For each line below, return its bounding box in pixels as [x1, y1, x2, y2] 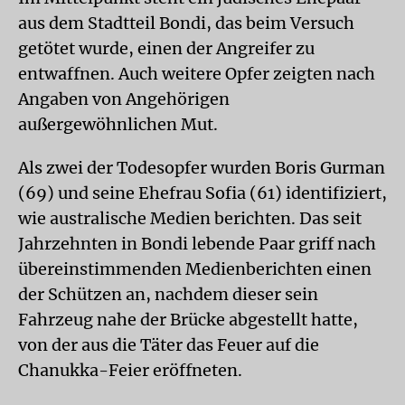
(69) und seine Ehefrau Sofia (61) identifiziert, [18, 183, 387, 203]
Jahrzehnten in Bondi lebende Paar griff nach [18, 233, 376, 254]
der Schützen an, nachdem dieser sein [18, 284, 318, 305]
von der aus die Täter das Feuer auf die [18, 334, 319, 355]
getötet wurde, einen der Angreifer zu [18, 38, 315, 59]
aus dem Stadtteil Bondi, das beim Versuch [18, 13, 354, 33]
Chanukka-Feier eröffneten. [18, 360, 242, 381]
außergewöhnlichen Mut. [18, 114, 218, 135]
